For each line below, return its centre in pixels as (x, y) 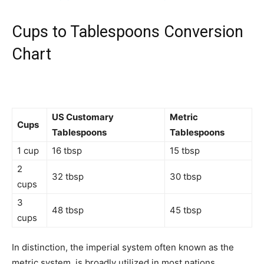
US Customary (83, 117)
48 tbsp (68, 210)
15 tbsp (185, 151)
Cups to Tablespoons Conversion (128, 32)
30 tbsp (186, 177)
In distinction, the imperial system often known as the (123, 247)
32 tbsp (68, 177)
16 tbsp (67, 151)
